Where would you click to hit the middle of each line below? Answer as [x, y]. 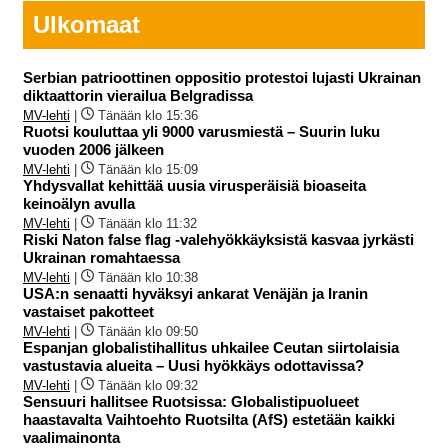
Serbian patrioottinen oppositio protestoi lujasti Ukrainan [222, 77]
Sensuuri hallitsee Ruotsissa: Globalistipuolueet [191, 401]
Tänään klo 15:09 [148, 169]
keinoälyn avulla [79, 203]
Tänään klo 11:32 [147, 223]
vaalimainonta [71, 437]
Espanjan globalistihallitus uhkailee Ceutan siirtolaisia [211, 347]
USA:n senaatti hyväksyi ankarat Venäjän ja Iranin [195, 293]
